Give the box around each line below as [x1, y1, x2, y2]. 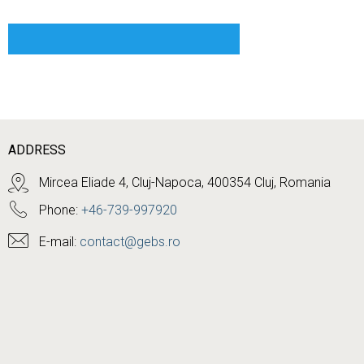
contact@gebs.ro [80, 234, 180, 249]
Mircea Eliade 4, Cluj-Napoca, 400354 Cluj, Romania [39, 175, 331, 190]
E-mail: [39, 234, 80, 249]
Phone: [39, 202, 81, 218]
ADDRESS [8, 142, 66, 158]
